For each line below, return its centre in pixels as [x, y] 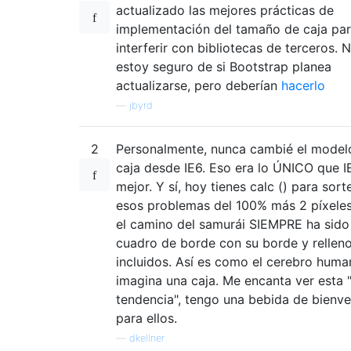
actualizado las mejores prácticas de [225, 10]
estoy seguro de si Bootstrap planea [224, 66]
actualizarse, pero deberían [199, 85]
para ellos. [147, 318]
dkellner [147, 338]
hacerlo [303, 85]
